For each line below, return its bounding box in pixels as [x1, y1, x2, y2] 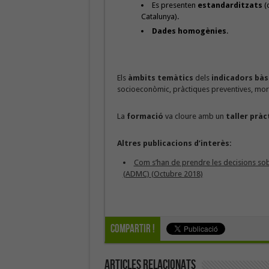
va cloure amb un [163, 112, 226, 121]
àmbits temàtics [127, 73, 193, 83]
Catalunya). [141, 11, 180, 21]
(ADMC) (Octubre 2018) [122, 169, 203, 179]
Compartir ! [110, 222, 155, 237]
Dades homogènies [152, 26, 227, 35]
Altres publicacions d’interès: [116, 139, 232, 148]
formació [126, 112, 163, 121]
